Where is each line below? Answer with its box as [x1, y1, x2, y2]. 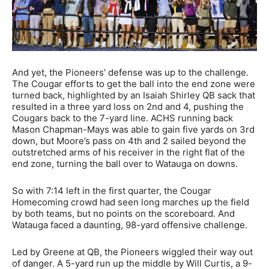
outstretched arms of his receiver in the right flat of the [12, 147, 245, 159]
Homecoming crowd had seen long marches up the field [12, 196, 249, 208]
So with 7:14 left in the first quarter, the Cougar [12, 185, 211, 197]
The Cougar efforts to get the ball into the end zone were [12, 78, 255, 90]
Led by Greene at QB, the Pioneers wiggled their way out [12, 246, 253, 258]
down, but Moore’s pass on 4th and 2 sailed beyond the [12, 135, 246, 147]
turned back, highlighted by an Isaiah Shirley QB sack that [12, 89, 255, 101]
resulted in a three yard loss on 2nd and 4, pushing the [12, 101, 244, 113]
